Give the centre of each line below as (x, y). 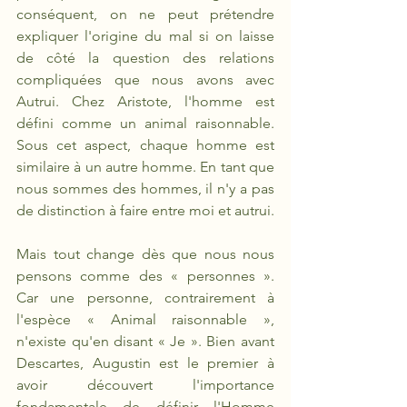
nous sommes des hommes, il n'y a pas (145, 189)
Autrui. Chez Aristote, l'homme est (145, 101)
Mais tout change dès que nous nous (145, 254)
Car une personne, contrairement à (145, 298)
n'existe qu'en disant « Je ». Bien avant (145, 341)
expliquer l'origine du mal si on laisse (145, 36)
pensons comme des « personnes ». (145, 276)
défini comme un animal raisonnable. (145, 123)
